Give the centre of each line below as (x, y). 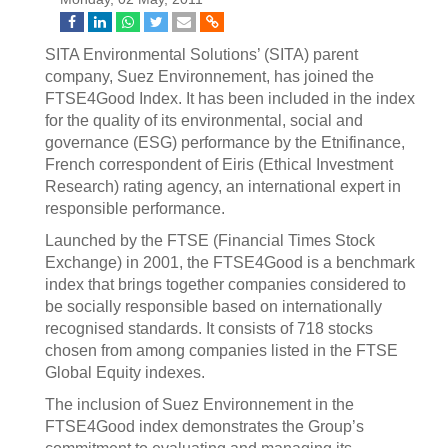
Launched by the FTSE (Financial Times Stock (210, 240)
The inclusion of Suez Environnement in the (199, 404)
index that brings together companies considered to (225, 284)
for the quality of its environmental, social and (204, 120)
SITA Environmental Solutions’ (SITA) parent (201, 54)
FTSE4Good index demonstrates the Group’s (204, 426)
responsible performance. (135, 208)
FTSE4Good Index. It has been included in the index (230, 98)
